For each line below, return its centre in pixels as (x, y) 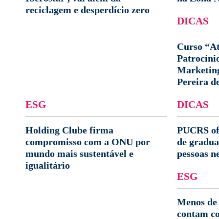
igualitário (48, 165)
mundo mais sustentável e (79, 153)
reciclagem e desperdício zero (88, 10)
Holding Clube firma (69, 130)
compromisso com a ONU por (88, 142)
